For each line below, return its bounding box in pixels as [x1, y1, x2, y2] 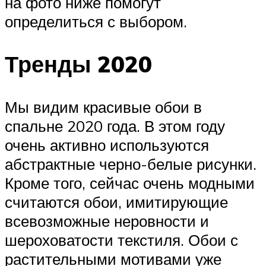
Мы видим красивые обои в [5, 97, 202, 117]
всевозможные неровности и [5, 211, 209, 231]
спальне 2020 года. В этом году [5, 116, 225, 136]
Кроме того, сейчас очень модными [5, 173, 255, 193]
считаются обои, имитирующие [5, 192, 228, 212]
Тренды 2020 [5, 49, 152, 79]
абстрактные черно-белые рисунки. [5, 154, 256, 174]
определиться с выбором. [5, 11, 187, 31]
